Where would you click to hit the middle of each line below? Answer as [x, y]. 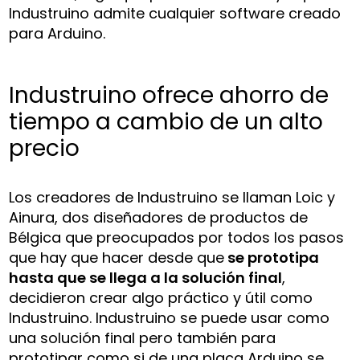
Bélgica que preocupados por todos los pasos [177, 238]
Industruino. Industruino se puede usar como [170, 318]
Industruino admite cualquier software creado [175, 14]
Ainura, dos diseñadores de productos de [159, 218]
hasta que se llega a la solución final [146, 278]
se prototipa [272, 258]
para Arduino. [57, 34]
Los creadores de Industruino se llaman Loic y [172, 198]
